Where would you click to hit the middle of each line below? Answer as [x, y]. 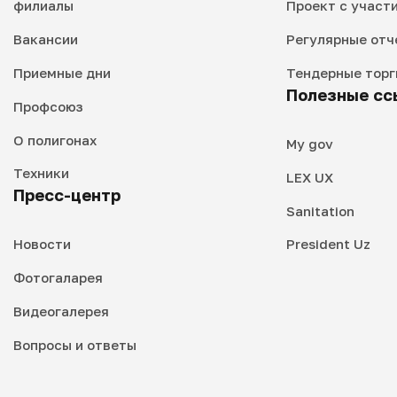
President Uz [328, 244]
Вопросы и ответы [75, 344]
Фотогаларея [58, 278]
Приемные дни [62, 73]
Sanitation [320, 210]
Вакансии [46, 39]
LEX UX [309, 177]
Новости [42, 244]
